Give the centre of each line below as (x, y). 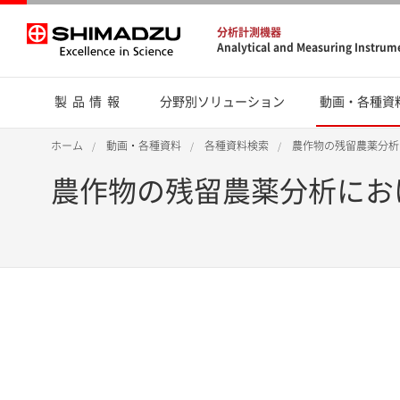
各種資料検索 (237, 146)
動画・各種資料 (144, 146)
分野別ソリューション (222, 101)
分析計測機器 (249, 32)
